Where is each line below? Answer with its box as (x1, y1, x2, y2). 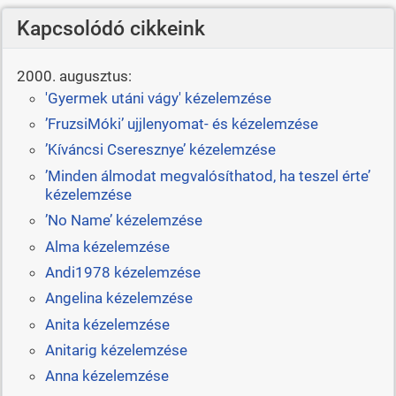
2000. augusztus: (16, 66, 132, 85)
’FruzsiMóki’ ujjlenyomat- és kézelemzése (44, 115, 318, 133)
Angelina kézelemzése (44, 289, 193, 308)
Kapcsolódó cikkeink (16, 16, 205, 42)
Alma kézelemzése (44, 237, 170, 255)
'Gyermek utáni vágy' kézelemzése (44, 88, 271, 107)
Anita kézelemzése (44, 315, 170, 333)
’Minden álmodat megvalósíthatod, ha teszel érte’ (44, 166, 370, 185)
